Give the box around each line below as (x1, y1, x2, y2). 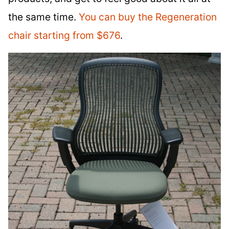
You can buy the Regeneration (79, 11, 217, 23)
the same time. (8, 11, 79, 23)
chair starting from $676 (8, 29, 120, 41)
